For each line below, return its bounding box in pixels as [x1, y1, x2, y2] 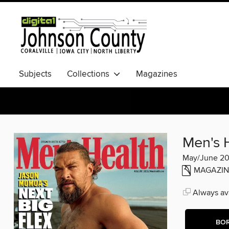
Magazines [136, 68, 177, 80]
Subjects [19, 68, 52, 80]
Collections [67, 68, 113, 80]
